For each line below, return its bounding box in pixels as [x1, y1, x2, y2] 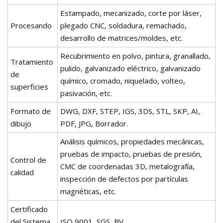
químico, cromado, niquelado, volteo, [60, 75, 185, 86]
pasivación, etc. [60, 88, 112, 98]
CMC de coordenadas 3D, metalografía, [60, 161, 195, 171]
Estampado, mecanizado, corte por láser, [60, 7, 202, 18]
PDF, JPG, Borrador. [60, 118, 128, 128]
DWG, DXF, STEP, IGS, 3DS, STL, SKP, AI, [60, 106, 200, 116]
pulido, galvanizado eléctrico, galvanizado [60, 63, 201, 73]
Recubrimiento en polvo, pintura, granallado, [60, 50, 211, 61]
